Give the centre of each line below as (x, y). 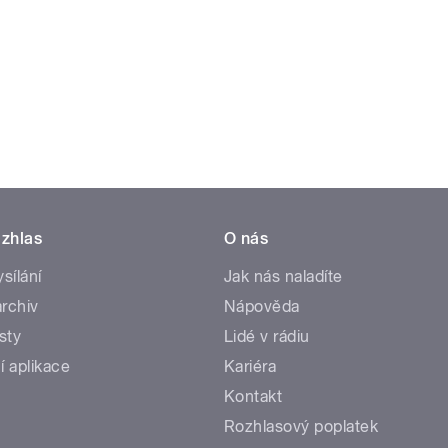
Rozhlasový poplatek (301, 426)
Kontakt (253, 396)
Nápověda (262, 306)
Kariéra (250, 366)
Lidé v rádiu (267, 336)
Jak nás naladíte (283, 276)
